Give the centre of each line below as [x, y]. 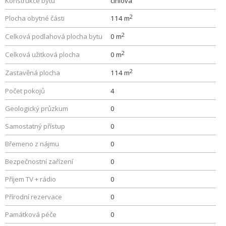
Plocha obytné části [35, 18]
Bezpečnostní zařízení [39, 161]
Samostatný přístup [35, 126]
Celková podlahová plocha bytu [54, 36]
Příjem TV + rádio [31, 179]
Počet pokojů [25, 91]
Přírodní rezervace [34, 197]
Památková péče [31, 214]
